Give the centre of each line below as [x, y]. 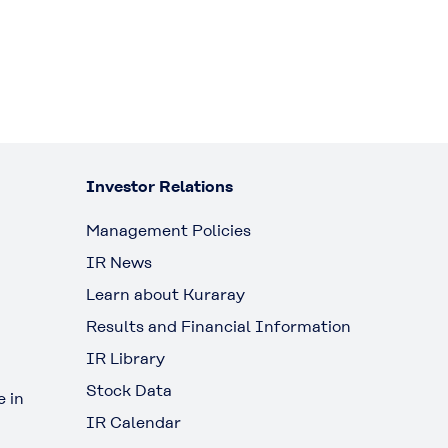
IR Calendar [133, 422]
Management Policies [168, 230]
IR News [119, 262]
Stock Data [129, 390]
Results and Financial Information [218, 326]
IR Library [125, 358]
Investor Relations [159, 186]
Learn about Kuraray [165, 294]
